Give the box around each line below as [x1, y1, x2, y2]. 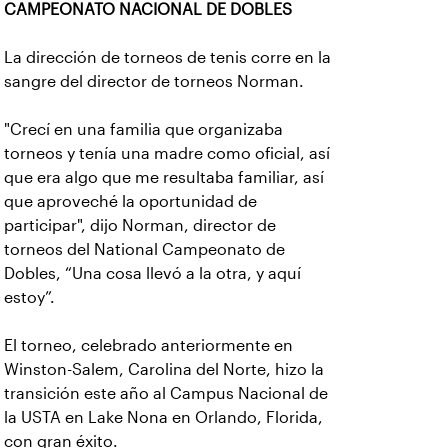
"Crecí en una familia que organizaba [4, 121, 283, 138]
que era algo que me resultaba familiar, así [4, 169, 324, 186]
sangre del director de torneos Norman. [4, 73, 304, 90]
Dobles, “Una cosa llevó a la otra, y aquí [4, 265, 301, 282]
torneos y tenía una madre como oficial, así [4, 145, 330, 162]
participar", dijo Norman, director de [4, 217, 276, 234]
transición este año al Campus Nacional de [4, 385, 328, 402]
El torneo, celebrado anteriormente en [4, 337, 293, 354]
